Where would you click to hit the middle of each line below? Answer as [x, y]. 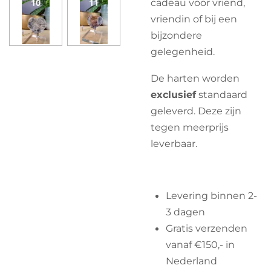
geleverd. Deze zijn [196, 110]
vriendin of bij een [194, 19]
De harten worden [195, 78]
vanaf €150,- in [200, 245]
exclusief [173, 94]
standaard [222, 94]
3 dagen [185, 212]
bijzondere [176, 35]
